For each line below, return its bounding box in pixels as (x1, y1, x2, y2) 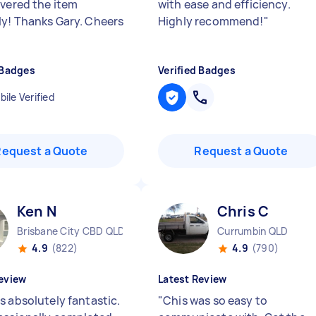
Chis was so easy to (163, 293, 268, 308)
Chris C (217, 202, 269, 221)
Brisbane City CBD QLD (17, 224, 126, 238)
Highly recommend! (158, 13, 264, 29)
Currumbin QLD (217, 224, 288, 238)
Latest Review (158, 272, 227, 286)
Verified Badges (158, 63, 236, 77)
